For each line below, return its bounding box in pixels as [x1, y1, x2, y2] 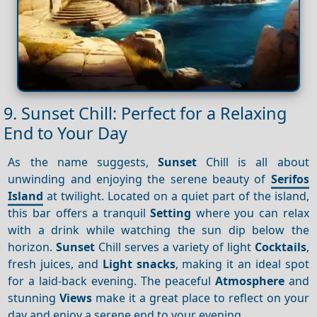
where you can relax [191, 204, 309, 221]
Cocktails [254, 238, 306, 255]
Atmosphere [214, 272, 284, 289]
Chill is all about [197, 154, 309, 170]
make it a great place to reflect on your [92, 289, 309, 306]
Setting [150, 204, 192, 221]
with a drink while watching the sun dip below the [8, 221, 309, 238]
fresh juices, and [8, 255, 103, 272]
